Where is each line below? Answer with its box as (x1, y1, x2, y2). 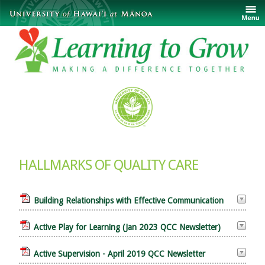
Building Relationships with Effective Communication (34, 195, 224, 205)
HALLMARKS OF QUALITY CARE (19, 157, 198, 174)
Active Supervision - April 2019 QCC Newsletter (34, 248, 205, 258)
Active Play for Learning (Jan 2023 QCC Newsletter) (34, 222, 221, 232)
